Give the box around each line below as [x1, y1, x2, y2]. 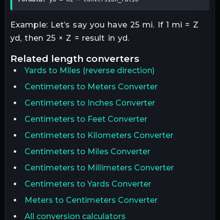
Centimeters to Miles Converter [24, 147, 150, 157]
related [17, 53, 51, 65]
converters [83, 53, 139, 65]
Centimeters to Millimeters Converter [24, 163, 174, 173]
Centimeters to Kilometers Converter [24, 131, 173, 140]
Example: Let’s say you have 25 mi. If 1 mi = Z [10, 20, 198, 30]
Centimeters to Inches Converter [24, 98, 155, 108]
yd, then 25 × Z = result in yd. [10, 33, 130, 43]
